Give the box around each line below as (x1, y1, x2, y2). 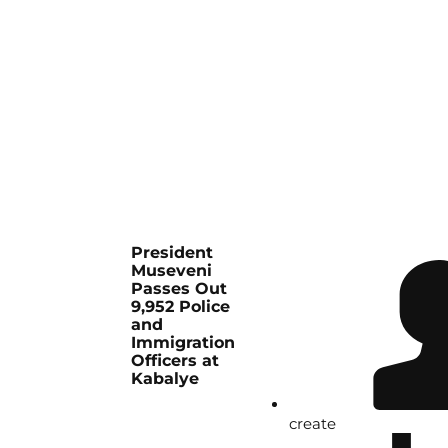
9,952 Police (131, 297, 231, 317)
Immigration (131, 333, 236, 353)
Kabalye (131, 369, 200, 389)
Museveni (131, 261, 213, 281)
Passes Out (131, 279, 228, 299)
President (131, 243, 214, 263)
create (289, 414, 337, 434)
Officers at (131, 351, 220, 371)
